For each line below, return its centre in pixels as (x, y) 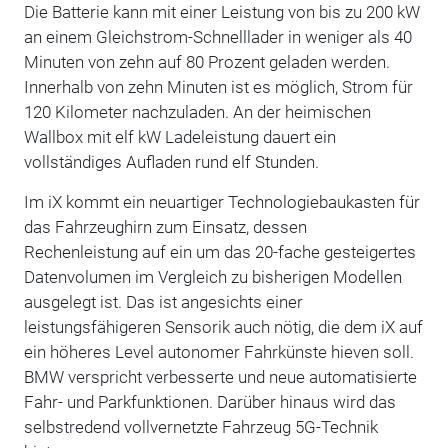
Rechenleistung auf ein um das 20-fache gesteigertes (219, 251)
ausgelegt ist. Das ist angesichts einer (163, 301)
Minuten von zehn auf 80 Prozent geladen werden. (206, 61)
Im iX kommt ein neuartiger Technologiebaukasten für (221, 201)
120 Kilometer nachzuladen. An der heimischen (197, 111)
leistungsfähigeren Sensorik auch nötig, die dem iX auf (223, 326)
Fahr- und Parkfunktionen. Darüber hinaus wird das (209, 401)
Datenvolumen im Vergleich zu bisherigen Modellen (212, 276)
